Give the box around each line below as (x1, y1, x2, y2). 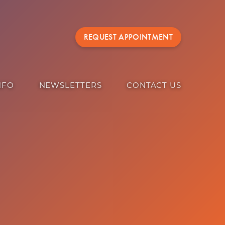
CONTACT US (126, 80, 182, 90)
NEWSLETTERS (39, 80, 102, 90)
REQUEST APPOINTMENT (83, 32, 173, 43)
